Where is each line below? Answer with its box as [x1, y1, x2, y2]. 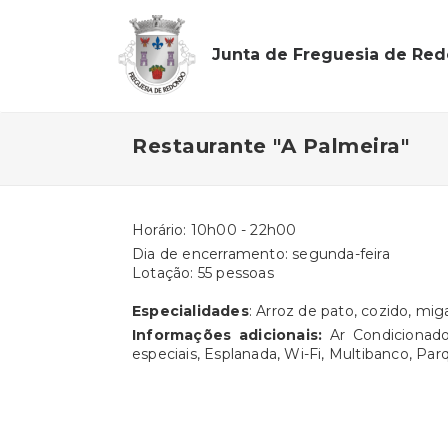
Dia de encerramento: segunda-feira [132, 245, 390, 263]
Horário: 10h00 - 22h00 [132, 221, 297, 239]
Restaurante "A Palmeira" [132, 134, 409, 158]
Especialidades [132, 302, 249, 320]
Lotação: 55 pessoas [132, 264, 274, 282]
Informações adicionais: [132, 326, 330, 344]
